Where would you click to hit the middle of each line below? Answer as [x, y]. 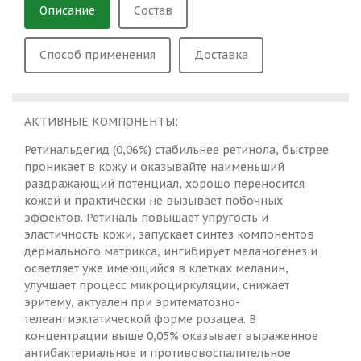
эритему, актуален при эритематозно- [132, 303]
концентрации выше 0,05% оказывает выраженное [171, 336]
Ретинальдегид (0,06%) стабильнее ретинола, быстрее [176, 150]
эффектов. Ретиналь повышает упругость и [146, 218]
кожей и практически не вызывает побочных [154, 201]
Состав [153, 11]
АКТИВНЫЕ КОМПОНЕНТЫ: [101, 122]
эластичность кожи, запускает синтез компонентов [169, 235]
